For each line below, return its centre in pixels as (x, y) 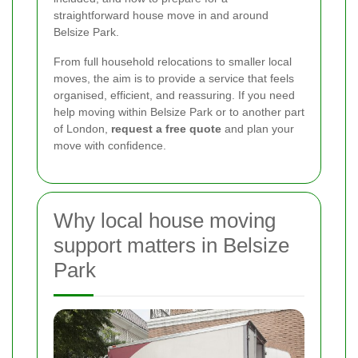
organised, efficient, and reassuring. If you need (174, 95)
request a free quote (166, 129)
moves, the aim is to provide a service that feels (174, 78)
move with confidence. (110, 145)
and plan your (258, 129)
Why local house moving (165, 221)
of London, (82, 129)
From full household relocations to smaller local (173, 62)
